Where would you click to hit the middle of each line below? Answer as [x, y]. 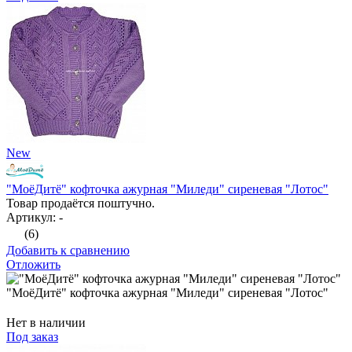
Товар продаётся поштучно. [81, 203]
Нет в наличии [46, 323]
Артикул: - [35, 218]
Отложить [33, 265]
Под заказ [32, 337]
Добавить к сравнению [68, 251]
